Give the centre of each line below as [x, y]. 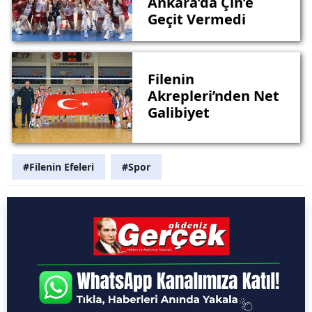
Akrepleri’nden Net [213, 95]
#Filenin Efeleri [58, 167]
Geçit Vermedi [196, 19]
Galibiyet [178, 112]
